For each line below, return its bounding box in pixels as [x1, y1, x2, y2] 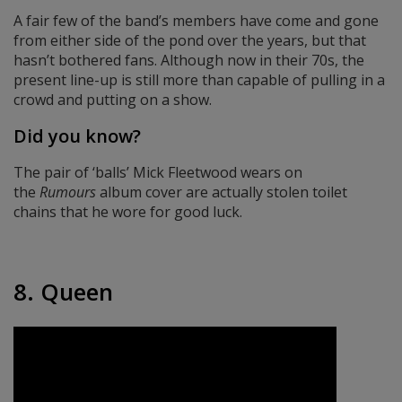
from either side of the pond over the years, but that [13, 31, 366, 51]
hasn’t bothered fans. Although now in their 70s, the [13, 50, 364, 71]
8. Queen [13, 275, 113, 308]
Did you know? [13, 124, 141, 149]
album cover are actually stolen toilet [96, 182, 347, 203]
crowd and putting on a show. [13, 90, 212, 110]
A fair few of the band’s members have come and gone [13, 11, 379, 31]
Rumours [39, 182, 96, 203]
